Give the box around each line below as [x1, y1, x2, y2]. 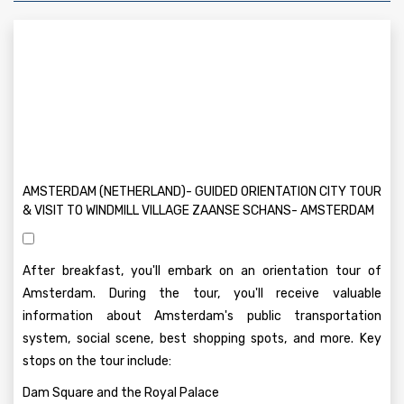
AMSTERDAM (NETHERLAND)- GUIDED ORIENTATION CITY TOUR [23, 184, 381, 199]
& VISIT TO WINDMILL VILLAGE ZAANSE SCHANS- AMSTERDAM [23, 203, 374, 218]
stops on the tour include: [23, 353, 171, 369]
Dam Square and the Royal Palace [23, 385, 219, 400]
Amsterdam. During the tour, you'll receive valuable [23, 286, 381, 301]
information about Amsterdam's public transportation [23, 308, 381, 324]
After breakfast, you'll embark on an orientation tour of [23, 263, 381, 279]
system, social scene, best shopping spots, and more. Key [23, 331, 381, 346]
